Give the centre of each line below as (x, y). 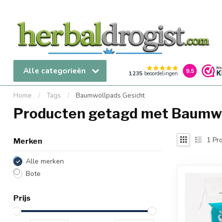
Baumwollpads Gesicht (110, 96)
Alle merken (45, 161)
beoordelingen (160, 74)
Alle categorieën (55, 71)
